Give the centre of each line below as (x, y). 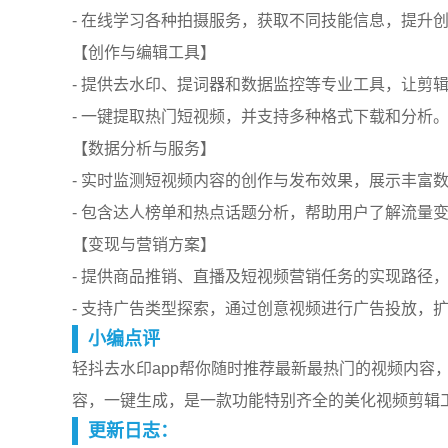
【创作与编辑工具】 (144, 52)
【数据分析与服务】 (144, 148)
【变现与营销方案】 (144, 244)
